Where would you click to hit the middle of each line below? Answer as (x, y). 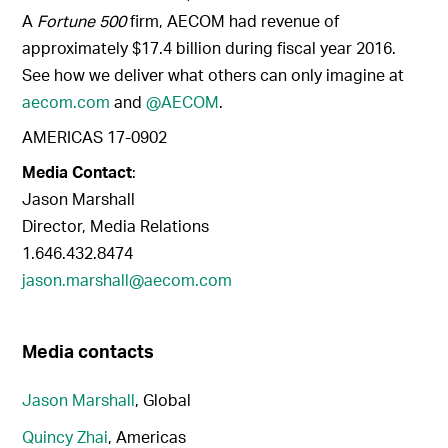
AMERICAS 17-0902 (95, 137)
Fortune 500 (82, 21)
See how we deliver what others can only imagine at (213, 75)
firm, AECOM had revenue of (233, 21)
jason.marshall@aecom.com (127, 280)
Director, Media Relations (116, 226)
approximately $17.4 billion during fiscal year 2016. (209, 48)
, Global (163, 400)
